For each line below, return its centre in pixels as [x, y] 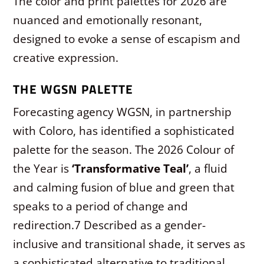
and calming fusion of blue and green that [124, 187]
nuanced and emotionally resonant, [108, 19]
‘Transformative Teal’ [131, 169]
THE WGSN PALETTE [73, 89]
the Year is [43, 169]
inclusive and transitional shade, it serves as [129, 244]
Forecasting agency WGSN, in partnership [123, 112]
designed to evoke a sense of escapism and [127, 38]
